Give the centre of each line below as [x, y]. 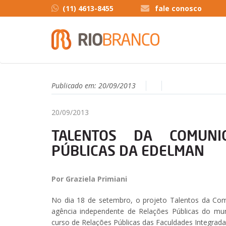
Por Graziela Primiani [89, 179]
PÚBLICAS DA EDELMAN [128, 151]
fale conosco [178, 8]
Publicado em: [75, 86]
